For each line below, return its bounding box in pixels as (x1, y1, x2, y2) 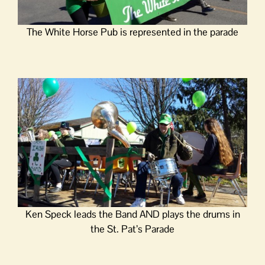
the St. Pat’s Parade (91, 222, 174, 236)
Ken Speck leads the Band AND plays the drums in (25, 208, 240, 221)
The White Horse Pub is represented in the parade (27, 25, 238, 39)
